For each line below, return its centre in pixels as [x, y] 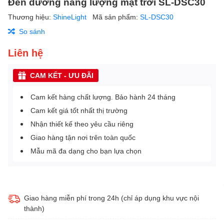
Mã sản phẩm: [116, 17]
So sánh [32, 31]
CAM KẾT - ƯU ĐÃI [62, 75]
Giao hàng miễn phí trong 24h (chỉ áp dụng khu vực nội [111, 198]
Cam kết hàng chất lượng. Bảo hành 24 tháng [103, 97]
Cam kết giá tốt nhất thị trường [79, 110]
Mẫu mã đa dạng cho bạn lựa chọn [86, 151]
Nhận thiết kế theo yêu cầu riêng [82, 124]
